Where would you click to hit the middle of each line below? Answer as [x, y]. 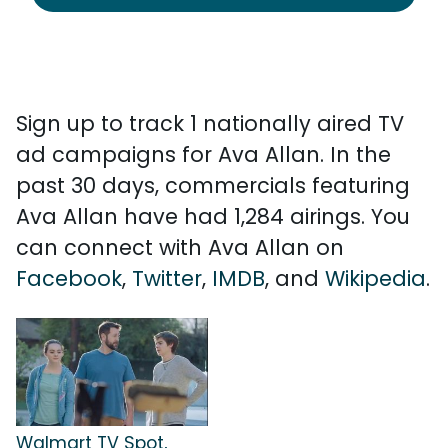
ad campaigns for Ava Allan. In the [203, 154]
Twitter [167, 278]
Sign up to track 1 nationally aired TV [210, 123]
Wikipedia [375, 278]
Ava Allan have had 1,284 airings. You [213, 216]
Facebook [69, 278]
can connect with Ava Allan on [180, 247]
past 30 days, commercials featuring [213, 185]
